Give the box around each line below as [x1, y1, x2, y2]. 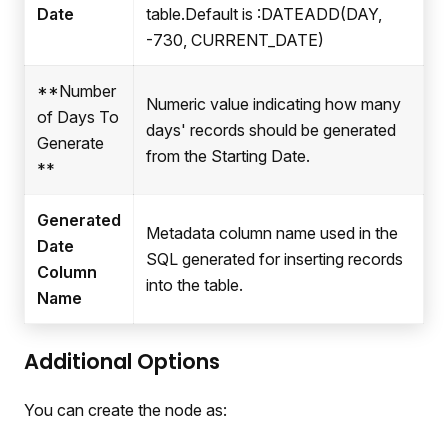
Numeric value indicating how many [146, 93, 401, 114]
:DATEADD [257, 3, 340, 24]
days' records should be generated [146, 119, 396, 140]
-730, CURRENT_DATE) [146, 29, 324, 50]
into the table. [146, 274, 243, 295]
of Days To [37, 106, 119, 127]
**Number [37, 80, 116, 101]
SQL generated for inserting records [146, 248, 403, 269]
